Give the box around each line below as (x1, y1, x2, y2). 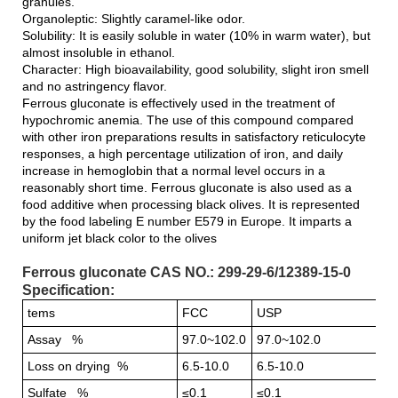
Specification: (22, 282, 115, 298)
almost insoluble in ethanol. (22, 44, 175, 60)
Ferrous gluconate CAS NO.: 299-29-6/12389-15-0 (22, 264, 351, 280)
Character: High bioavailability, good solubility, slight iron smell (22, 61, 369, 76)
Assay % (28, 331, 83, 346)
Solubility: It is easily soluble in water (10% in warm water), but (22, 28, 370, 43)
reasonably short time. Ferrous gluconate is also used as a (22, 179, 352, 195)
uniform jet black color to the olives (22, 230, 217, 245)
